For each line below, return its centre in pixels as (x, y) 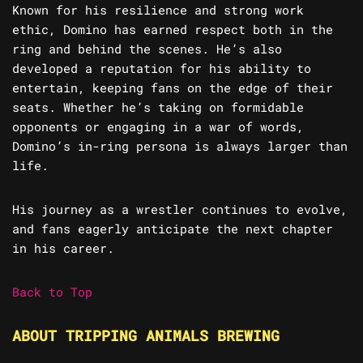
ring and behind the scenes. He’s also (147, 49)
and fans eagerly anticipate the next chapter (173, 229)
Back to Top (52, 292)
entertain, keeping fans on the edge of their (173, 88)
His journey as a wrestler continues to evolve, (180, 209)
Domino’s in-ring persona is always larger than (180, 146)
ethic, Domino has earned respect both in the (173, 30)
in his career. (63, 248)
